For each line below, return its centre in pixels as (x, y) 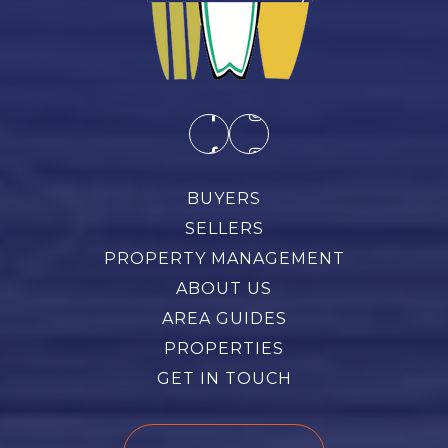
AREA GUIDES (224, 319)
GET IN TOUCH (224, 379)
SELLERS (224, 229)
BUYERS (224, 199)
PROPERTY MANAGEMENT (224, 259)
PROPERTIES (224, 349)
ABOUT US (224, 289)
